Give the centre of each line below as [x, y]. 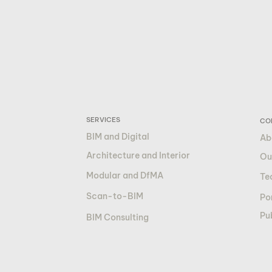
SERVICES [103, 120]
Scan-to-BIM [114, 196]
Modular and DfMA [124, 175]
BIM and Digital [117, 137]
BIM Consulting [117, 217]
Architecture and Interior [138, 155]
